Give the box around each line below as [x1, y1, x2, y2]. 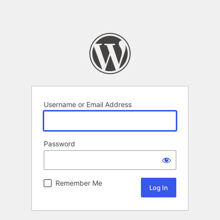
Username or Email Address [44, 100, 132, 109]
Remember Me [55, 179, 102, 188]
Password [44, 139, 75, 148]
